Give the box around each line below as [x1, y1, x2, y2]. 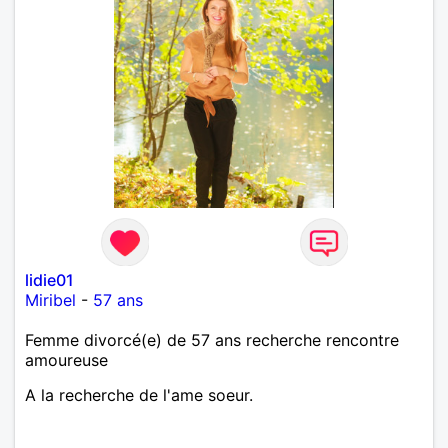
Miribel [25, 289, 76, 310]
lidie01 [25, 269, 74, 290]
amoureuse [25, 349, 108, 370]
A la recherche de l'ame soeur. [25, 384, 253, 405]
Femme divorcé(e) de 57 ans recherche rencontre [25, 329, 399, 350]
